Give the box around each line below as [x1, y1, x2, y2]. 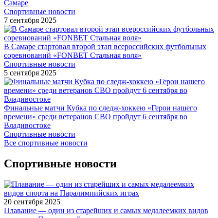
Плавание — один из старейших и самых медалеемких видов [4, 206, 208, 215]
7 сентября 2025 [4, 16, 56, 24]
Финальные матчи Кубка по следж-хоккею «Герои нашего [4, 103, 197, 112]
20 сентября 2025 [4, 197, 60, 206]
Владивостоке [4, 121, 51, 129]
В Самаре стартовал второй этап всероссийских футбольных [4, 42, 206, 51]
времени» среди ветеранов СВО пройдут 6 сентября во [4, 112, 187, 121]
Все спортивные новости [4, 138, 88, 147]
